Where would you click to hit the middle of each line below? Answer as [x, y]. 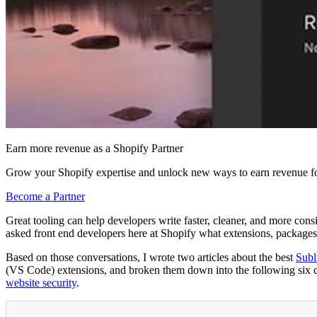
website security [41, 283]
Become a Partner [45, 197]
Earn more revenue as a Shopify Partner [94, 149]
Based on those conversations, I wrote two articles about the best [151, 258]
